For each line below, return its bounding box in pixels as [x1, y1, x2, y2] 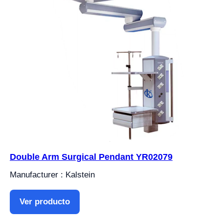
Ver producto [20, 197, 70, 206]
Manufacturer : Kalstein [10, 170, 95, 179]
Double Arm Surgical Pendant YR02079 [10, 152, 173, 162]
